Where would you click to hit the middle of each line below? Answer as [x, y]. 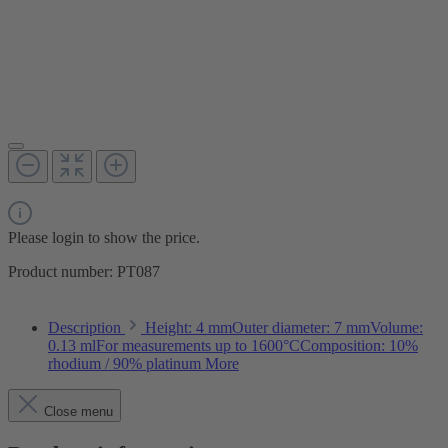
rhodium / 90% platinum [126, 363]
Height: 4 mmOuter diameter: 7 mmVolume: [284, 327]
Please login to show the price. [104, 237]
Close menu [78, 411]
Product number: [62, 271]
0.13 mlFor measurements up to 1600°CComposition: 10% [233, 345]
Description [84, 327]
